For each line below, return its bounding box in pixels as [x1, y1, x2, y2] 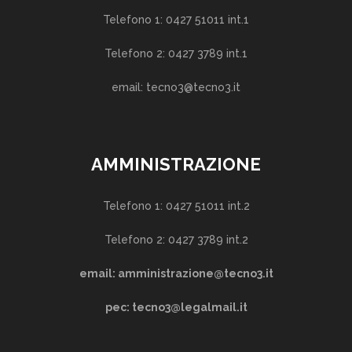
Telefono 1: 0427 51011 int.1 [103, 13, 249, 26]
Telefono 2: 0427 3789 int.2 [104, 233, 248, 246]
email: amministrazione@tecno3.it [79, 267, 273, 280]
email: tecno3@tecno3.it [112, 81, 240, 93]
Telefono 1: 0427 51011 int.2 [102, 200, 250, 212]
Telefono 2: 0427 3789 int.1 [104, 47, 247, 60]
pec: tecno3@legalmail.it [104, 301, 247, 313]
